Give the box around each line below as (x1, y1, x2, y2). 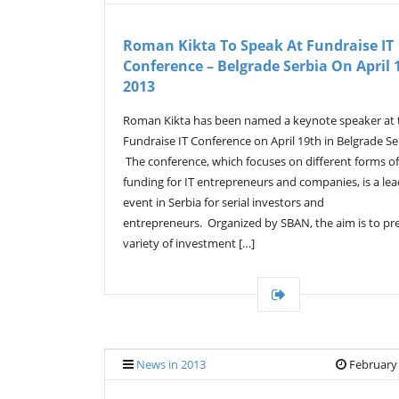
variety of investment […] (123, 235, 255, 251)
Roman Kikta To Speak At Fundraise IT (123, 36, 394, 55)
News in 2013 (136, 356, 206, 372)
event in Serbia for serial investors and (123, 194, 324, 210)
